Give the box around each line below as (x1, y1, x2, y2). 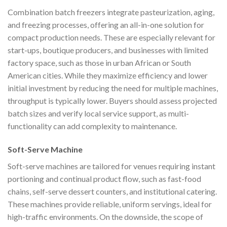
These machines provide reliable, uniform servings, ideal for (8, 199, 212, 209)
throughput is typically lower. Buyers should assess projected (8, 95, 217, 105)
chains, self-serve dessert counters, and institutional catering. (8, 186, 217, 196)
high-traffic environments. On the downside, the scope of (8, 211, 203, 221)
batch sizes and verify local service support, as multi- (8, 108, 189, 118)
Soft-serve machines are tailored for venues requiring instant (8, 161, 215, 171)
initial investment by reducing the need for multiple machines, (8, 83, 218, 93)
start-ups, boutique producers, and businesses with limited (8, 45, 208, 55)
